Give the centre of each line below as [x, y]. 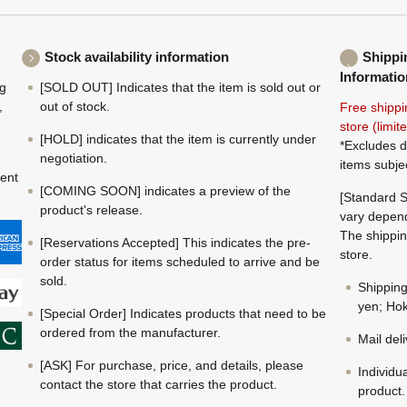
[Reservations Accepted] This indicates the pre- [175, 243]
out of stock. [75, 106]
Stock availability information [137, 57]
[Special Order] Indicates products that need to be [183, 313]
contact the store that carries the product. [159, 384]
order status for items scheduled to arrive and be [180, 262]
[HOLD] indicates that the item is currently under [178, 139]
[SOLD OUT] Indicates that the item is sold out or [180, 87]
